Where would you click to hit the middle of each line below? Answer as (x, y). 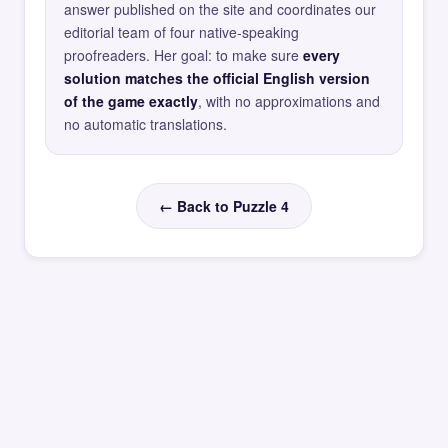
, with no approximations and (289, 101)
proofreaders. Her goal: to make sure (183, 55)
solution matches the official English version (217, 78)
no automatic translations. (145, 124)
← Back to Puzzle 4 (224, 206)
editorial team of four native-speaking (181, 32)
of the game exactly (131, 101)
